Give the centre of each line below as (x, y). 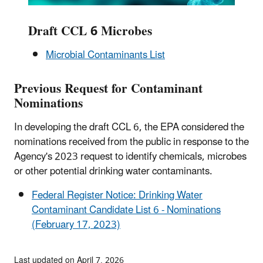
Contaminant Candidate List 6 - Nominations (126, 210)
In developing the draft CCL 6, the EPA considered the (129, 128)
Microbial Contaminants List (105, 55)
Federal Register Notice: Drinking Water (117, 196)
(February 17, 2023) (76, 225)
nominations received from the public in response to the (131, 142)
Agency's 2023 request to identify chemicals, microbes (130, 157)
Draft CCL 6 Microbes (90, 32)
